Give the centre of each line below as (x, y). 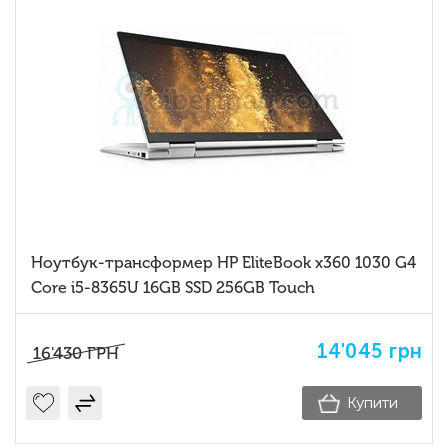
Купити (372, 403)
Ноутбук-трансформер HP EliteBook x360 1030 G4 (223, 263)
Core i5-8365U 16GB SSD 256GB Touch (173, 288)
